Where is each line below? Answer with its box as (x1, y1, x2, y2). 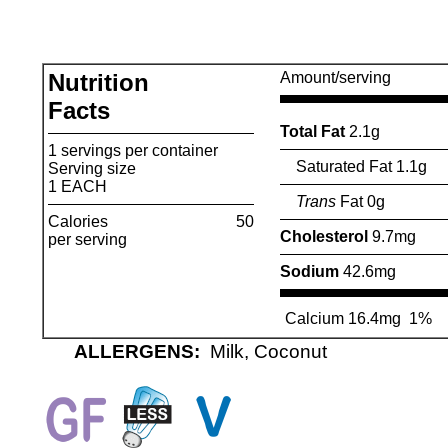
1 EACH (47, 178, 107, 195)
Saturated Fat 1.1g (279, 158, 427, 175)
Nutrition (47, 69, 149, 96)
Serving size (47, 160, 136, 177)
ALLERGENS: (74, 341, 210, 362)
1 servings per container (47, 142, 218, 159)
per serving (47, 231, 127, 248)
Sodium (279, 263, 343, 280)
